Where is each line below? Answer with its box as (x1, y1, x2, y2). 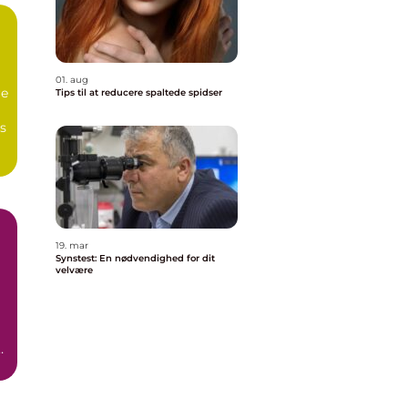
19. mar (56, 240, 88, 251)
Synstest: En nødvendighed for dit (56, 252, 215, 264)
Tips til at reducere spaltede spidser (56, 87, 222, 98)
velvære (56, 264, 93, 276)
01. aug (56, 74, 88, 86)
